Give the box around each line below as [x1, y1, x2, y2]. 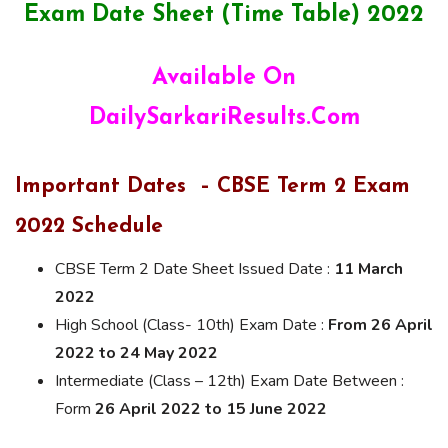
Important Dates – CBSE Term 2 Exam [15, 176, 410, 198]
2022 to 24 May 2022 [55, 342, 218, 365]
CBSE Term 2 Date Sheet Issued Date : [55, 258, 334, 281]
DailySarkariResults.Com [88, 107, 360, 131]
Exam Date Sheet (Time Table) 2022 [24, 4, 424, 28]
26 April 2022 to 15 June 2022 [95, 398, 327, 421]
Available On [152, 67, 296, 91]
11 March [334, 258, 403, 281]
